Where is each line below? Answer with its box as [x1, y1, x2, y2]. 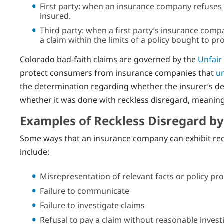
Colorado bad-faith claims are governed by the [20, 53, 198, 65]
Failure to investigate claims [40, 199, 145, 211]
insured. [40, 10, 71, 21]
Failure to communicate [40, 185, 129, 196]
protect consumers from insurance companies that [20, 67, 216, 78]
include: [20, 146, 49, 157]
